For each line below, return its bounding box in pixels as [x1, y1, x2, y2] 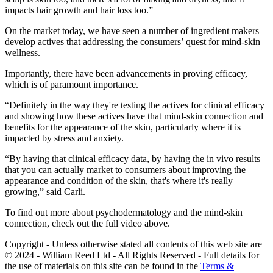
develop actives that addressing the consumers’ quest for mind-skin [5, 37, 260, 48]
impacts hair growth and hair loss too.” [5, 5, 153, 16]
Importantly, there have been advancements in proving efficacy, [5, 68, 247, 79]
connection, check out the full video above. [5, 218, 170, 229]
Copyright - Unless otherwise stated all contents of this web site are [5, 239, 262, 250]
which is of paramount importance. [5, 79, 138, 90]
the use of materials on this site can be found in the [5, 261, 200, 272]
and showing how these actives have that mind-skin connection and [5, 111, 263, 122]
